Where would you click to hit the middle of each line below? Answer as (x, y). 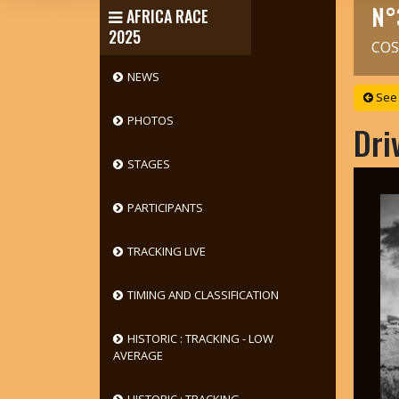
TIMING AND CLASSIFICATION (203, 295)
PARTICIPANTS (165, 208)
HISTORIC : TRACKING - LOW (200, 338)
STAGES (148, 164)
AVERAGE (138, 355)
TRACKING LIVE (166, 251)
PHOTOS (150, 120)
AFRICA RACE (167, 16)
